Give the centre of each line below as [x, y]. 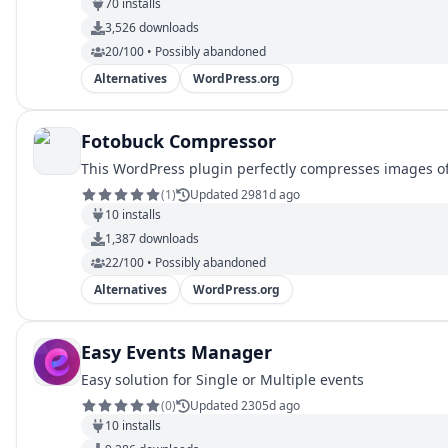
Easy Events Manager [176, 352]
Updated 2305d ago [245, 405]
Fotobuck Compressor [178, 141]
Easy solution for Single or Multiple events [222, 379]
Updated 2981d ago [245, 194]
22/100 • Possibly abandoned [185, 262]
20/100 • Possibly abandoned [185, 51]
